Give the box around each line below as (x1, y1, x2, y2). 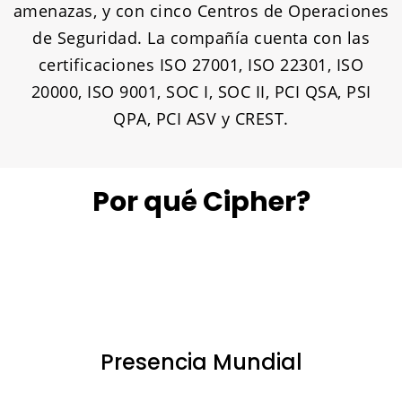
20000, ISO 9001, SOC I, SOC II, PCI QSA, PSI (31, 81, 371, 103)
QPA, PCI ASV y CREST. (113, 108, 289, 130)
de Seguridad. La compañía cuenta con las (32, 27, 370, 49)
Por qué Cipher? (92, 183, 310, 222)
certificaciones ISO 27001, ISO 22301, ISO (38, 54, 364, 76)
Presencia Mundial (100, 347, 302, 378)
